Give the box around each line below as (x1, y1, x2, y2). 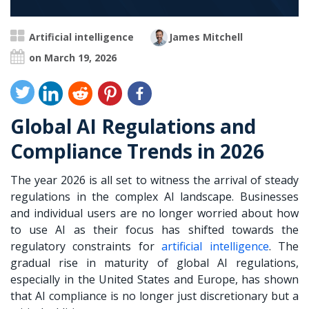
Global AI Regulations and (10, 113, 256, 140)
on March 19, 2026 (29, 51, 117, 65)
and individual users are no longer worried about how (10, 206, 299, 221)
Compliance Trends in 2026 (10, 138, 264, 165)
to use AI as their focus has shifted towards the (10, 222, 299, 238)
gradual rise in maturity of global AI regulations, (10, 255, 299, 271)
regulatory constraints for (10, 239, 162, 255)
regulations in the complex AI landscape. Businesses (10, 189, 299, 205)
